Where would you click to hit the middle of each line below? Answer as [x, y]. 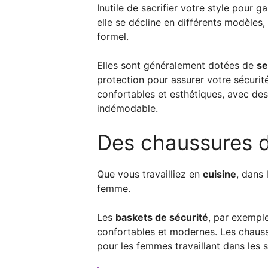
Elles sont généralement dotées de [177, 65]
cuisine [220, 174]
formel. [113, 36]
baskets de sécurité [162, 217]
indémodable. [127, 108]
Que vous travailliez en [150, 174]
